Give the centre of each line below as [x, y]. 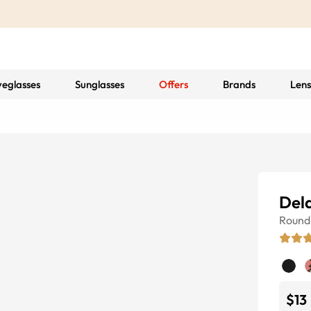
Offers [174, 84]
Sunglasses [100, 84]
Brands [239, 84]
